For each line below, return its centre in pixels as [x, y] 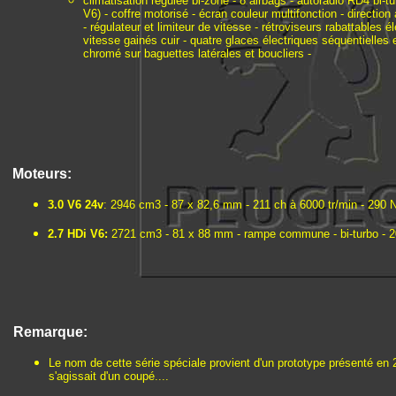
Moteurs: [42, 174]
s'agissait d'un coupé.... [109, 376]
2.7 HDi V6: [80, 234]
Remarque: [50, 332]
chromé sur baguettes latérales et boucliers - [197, 53]
